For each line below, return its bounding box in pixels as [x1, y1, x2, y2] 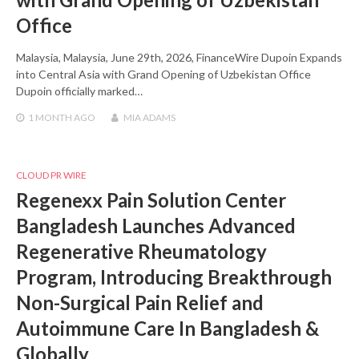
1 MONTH [28, 111, 72, 124]
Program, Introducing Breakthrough [16, 265, 332, 289]
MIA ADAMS [123, 111, 175, 124]
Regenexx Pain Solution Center [16, 188, 286, 212]
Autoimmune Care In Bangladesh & [16, 317, 319, 341]
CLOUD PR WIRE [16, 169, 87, 182]
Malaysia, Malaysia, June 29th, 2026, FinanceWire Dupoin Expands [16, 50, 342, 65]
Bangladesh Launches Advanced [16, 214, 296, 238]
